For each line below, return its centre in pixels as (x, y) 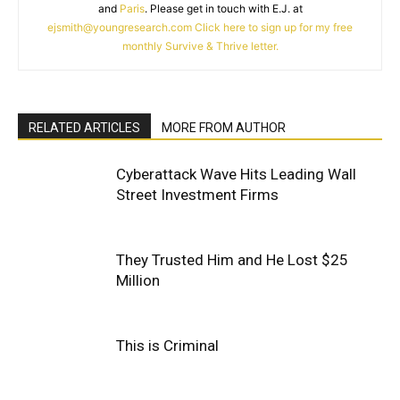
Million (138, 280)
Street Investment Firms (197, 195)
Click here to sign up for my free (274, 27)
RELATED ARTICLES (84, 128)
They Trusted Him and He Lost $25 (232, 260)
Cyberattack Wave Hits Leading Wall (236, 174)
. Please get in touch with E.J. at (223, 8)
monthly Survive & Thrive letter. (200, 46)
